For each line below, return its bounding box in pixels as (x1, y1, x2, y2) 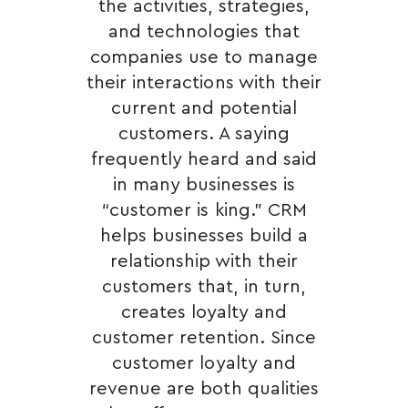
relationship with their (109, 252, 299, 270)
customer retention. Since (91, 329, 317, 347)
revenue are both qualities (89, 380, 319, 398)
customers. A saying (117, 125, 291, 143)
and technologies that (108, 23, 300, 41)
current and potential (110, 99, 298, 117)
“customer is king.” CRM (101, 201, 307, 219)
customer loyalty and (112, 354, 296, 372)
